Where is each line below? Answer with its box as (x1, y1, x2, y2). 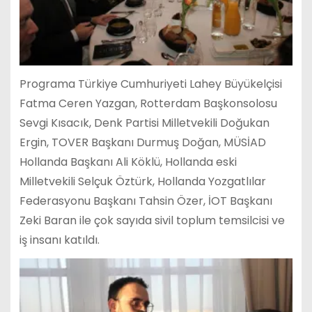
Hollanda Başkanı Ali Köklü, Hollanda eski (19, 153, 237, 170)
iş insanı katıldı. (19, 231, 100, 248)
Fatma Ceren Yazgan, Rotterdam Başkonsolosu (19, 95, 277, 111)
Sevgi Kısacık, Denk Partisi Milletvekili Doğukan (19, 114, 270, 131)
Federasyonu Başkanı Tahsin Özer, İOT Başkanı (19, 192, 272, 209)
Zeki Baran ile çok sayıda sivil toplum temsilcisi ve (19, 212, 285, 228)
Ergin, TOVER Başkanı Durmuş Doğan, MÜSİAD (19, 134, 266, 150)
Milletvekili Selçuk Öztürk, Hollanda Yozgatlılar (19, 173, 266, 189)
